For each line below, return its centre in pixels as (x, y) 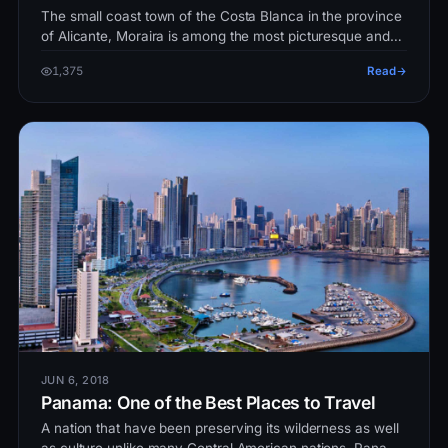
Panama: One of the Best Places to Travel (208, 403)
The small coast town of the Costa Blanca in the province (221, 15)
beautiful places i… (100, 55)
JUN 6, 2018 (75, 380)
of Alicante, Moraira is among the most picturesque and (215, 35)
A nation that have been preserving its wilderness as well (220, 428)
